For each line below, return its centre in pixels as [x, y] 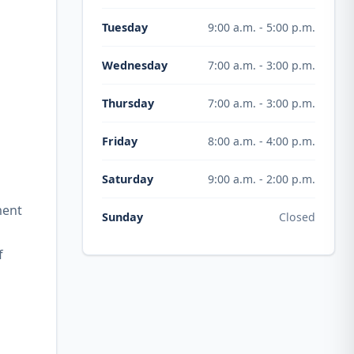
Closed [297, 217]
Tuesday [125, 27]
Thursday [128, 103]
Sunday [122, 217]
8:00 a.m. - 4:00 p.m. [262, 141]
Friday [120, 141]
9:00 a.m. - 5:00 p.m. [262, 27]
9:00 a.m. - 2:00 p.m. [262, 179]
